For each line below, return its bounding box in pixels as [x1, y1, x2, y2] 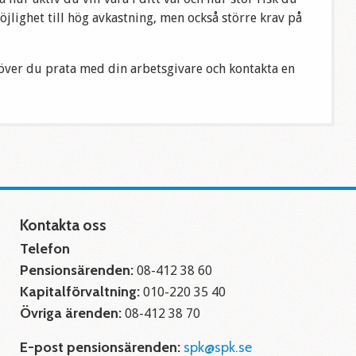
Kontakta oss [20, 216, 107, 235]
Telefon [20, 240, 71, 258]
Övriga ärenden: [20, 304, 122, 323]
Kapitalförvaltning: [20, 283, 141, 301]
